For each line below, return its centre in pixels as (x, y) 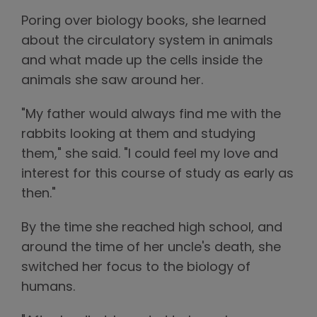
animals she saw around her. (112, 81)
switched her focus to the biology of (136, 267)
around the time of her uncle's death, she (151, 248)
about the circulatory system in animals (147, 41)
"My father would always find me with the (151, 115)
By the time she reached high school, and (152, 228)
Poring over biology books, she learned (144, 21)
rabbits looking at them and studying (138, 134)
